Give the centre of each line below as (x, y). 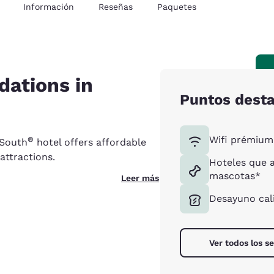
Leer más (140, 178)
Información (49, 7)
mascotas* (235, 176)
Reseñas (116, 7)
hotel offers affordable (90, 142)
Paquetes (177, 7)
